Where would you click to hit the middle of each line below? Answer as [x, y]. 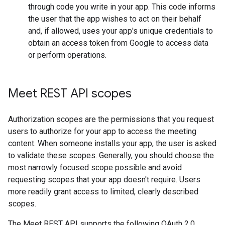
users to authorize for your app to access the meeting [102, 131]
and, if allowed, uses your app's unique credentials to [121, 31]
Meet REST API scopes [70, 93]
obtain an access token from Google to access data [118, 43]
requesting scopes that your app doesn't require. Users [104, 180]
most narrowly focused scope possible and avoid [95, 167]
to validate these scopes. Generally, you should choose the [111, 155]
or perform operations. [67, 55]
